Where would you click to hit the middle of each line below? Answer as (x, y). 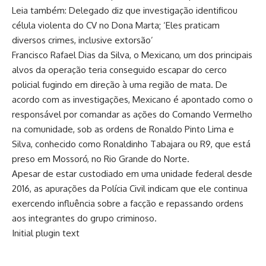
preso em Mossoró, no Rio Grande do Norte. (101, 159)
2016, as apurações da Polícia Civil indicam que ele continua (130, 188)
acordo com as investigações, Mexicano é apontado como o (132, 99)
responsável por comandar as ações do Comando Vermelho (132, 114)
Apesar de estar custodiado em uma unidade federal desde (132, 173)
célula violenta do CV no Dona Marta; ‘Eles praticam (116, 25)
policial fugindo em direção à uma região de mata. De (120, 84)
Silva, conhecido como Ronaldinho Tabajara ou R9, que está (131, 144)
